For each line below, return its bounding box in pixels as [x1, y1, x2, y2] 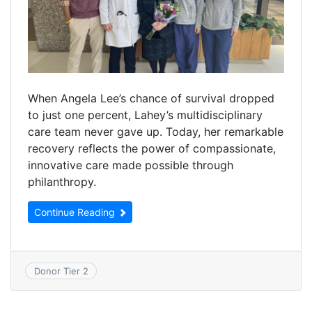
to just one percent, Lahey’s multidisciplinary [28, 107, 263, 122]
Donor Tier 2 [33, 265, 88, 277]
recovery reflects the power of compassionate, [28, 141, 276, 155]
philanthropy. [28, 174, 96, 189]
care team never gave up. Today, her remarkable [28, 124, 283, 139]
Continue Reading [34, 205, 118, 218]
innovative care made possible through [28, 157, 233, 172]
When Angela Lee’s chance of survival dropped [28, 91, 274, 105]
